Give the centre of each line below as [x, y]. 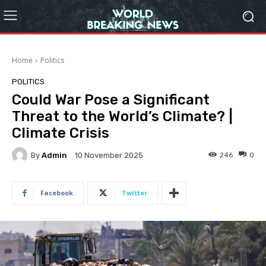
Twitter [134, 193]
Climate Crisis [61, 133]
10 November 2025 [109, 156]
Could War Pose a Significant [111, 100]
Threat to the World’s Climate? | [122, 116]
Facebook [57, 193]
